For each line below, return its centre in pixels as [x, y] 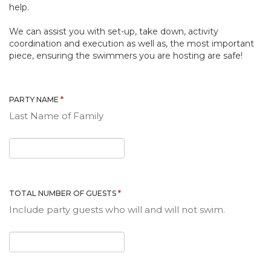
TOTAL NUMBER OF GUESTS [63, 193]
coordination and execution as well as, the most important [132, 44]
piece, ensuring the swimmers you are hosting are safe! [126, 56]
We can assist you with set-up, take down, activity [114, 31]
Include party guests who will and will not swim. [117, 210]
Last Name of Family [56, 116]
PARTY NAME [34, 100]
